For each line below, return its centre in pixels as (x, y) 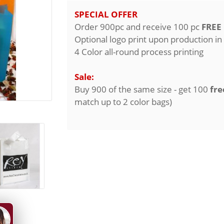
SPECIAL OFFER (106, 14)
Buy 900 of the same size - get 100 (142, 89)
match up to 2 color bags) (123, 102)
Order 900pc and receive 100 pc (138, 27)
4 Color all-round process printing (139, 52)
